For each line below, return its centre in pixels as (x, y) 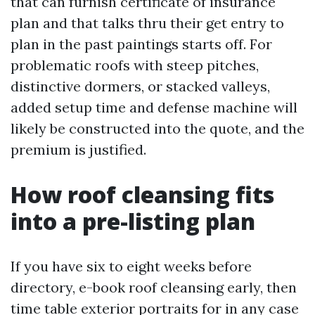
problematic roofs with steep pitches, (135, 65)
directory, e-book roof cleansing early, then (154, 287)
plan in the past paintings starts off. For (141, 44)
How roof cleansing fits (142, 194)
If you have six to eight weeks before (131, 266)
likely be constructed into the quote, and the (157, 128)
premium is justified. (78, 149)
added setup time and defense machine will (154, 107)
